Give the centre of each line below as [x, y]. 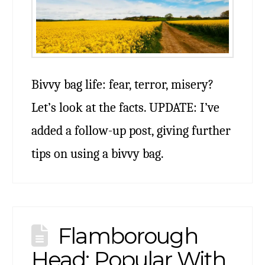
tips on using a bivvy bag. [97, 153]
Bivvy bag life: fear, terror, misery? [122, 84]
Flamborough [128, 235]
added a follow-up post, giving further [131, 130]
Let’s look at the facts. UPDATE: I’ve [125, 107]
